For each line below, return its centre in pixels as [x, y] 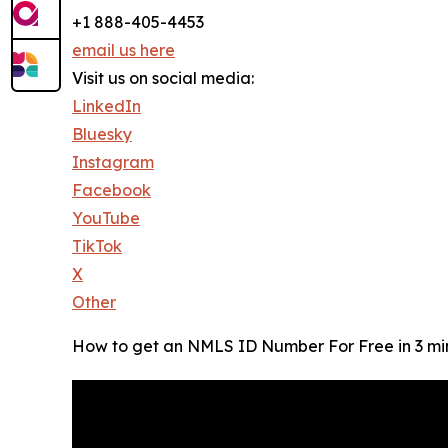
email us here [123, 50]
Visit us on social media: [163, 78]
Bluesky [102, 134]
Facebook [111, 190]
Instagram [113, 162]
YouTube [106, 218]
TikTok [97, 246]
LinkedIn [106, 106]
